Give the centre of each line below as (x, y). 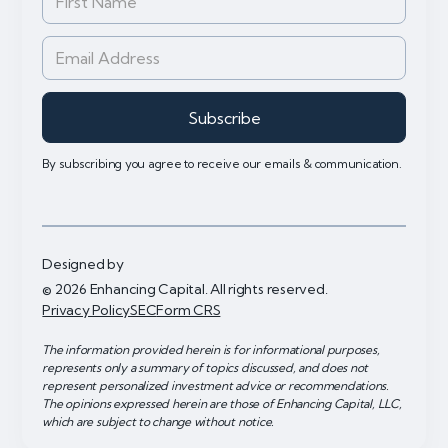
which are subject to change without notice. (158, 421)
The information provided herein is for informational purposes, (211, 349)
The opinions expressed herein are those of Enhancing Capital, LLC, (222, 403)
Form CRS (188, 309)
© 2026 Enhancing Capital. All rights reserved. (185, 288)
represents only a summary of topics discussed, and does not (205, 367)
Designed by (83, 264)
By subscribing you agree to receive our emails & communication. (222, 164)
